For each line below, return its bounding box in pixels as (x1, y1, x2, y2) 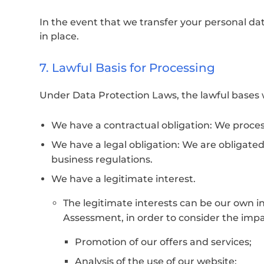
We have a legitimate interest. (51, 173, 196, 184)
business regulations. (51, 153, 153, 165)
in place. (39, 30, 79, 42)
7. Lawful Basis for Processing (39, 60, 215, 75)
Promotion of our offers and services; (75, 236, 252, 247)
